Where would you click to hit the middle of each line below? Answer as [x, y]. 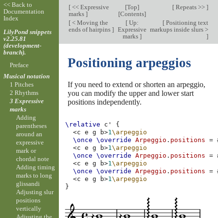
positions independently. [104, 102]
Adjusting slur [35, 192]
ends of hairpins [90, 29]
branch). [14, 52]
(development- [22, 45]
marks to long [34, 176]
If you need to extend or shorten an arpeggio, [136, 84]
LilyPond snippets [27, 32]
